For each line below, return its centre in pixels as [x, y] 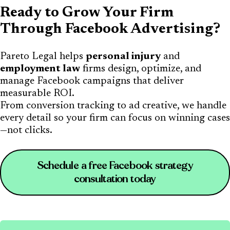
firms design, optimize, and [141, 69]
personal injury [123, 56]
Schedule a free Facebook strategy [115, 165]
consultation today [115, 179]
